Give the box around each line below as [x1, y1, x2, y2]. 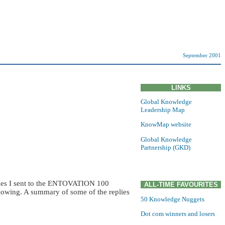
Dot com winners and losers [141, 210, 215, 218]
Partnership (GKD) [141, 143, 190, 151]
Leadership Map [141, 106, 185, 114]
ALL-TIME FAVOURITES [144, 181, 218, 189]
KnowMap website [141, 121, 191, 129]
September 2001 [183, 53, 221, 59]
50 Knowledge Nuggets [141, 195, 204, 203]
